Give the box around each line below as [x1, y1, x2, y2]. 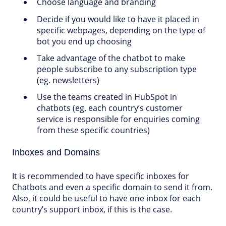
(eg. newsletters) [37, 74, 99, 86]
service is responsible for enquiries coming [37, 113, 200, 125]
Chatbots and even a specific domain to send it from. [12, 182, 212, 193]
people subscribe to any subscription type [37, 63, 197, 75]
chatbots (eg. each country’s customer [37, 102, 183, 114]
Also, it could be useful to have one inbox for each [12, 193, 201, 204]
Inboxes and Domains [12, 147, 100, 157]
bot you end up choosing [37, 35, 132, 47]
